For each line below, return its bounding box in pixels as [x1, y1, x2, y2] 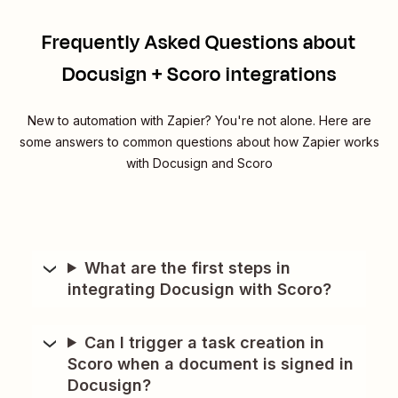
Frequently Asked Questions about [42, 28, 356, 57]
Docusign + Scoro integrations [61, 60, 337, 89]
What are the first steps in [84, 258, 291, 277]
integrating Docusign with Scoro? [68, 279, 331, 298]
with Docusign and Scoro [125, 155, 273, 171]
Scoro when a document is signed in [68, 354, 354, 373]
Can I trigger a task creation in [84, 332, 325, 352]
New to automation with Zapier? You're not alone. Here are [27, 112, 371, 128]
